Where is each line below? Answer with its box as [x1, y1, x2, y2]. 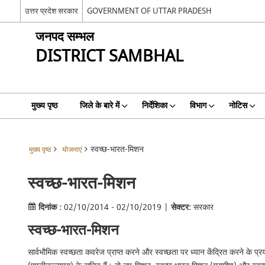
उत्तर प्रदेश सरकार [24, 5, 78, 17]
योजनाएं [62, 145, 82, 155]
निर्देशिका [141, 99, 167, 112]
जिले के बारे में [79, 99, 119, 112]
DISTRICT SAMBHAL [35, 45, 183, 68]
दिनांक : [38, 201, 62, 214]
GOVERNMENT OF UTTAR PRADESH [86, 5, 212, 17]
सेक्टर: [170, 201, 191, 214]
